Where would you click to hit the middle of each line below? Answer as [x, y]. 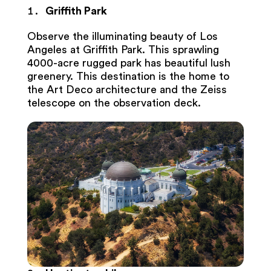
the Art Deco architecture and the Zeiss [127, 90]
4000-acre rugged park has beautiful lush [129, 63]
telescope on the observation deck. [115, 103]
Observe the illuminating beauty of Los [122, 37]
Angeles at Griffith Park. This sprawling [123, 50]
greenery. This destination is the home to [128, 77]
